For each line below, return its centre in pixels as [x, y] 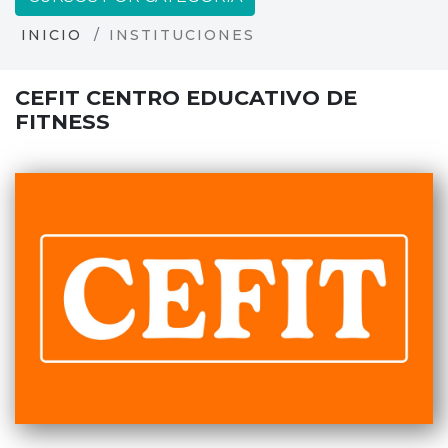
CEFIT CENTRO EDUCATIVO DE [186, 97]
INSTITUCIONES [182, 35]
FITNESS [62, 121]
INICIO [51, 35]
